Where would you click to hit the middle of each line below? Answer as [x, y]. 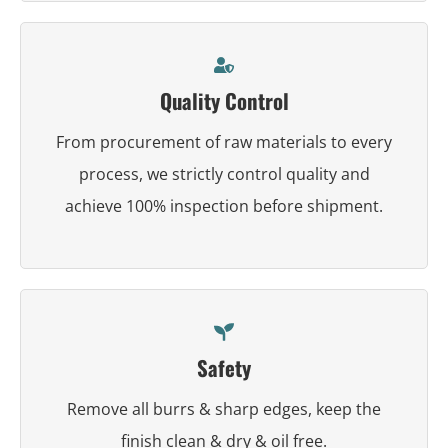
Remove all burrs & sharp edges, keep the [224, 408]
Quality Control [224, 100]
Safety [224, 367]
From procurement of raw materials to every [224, 141]
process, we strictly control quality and [224, 173]
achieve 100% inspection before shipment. [224, 205]
